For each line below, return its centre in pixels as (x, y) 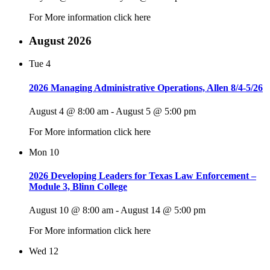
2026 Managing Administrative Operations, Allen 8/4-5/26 (146, 87)
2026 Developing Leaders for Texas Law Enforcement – (143, 176)
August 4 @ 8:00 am (69, 111)
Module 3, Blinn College (78, 187)
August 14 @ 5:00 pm (163, 210)
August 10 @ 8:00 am (71, 210)
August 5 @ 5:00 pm (156, 111)
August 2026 (60, 40)
